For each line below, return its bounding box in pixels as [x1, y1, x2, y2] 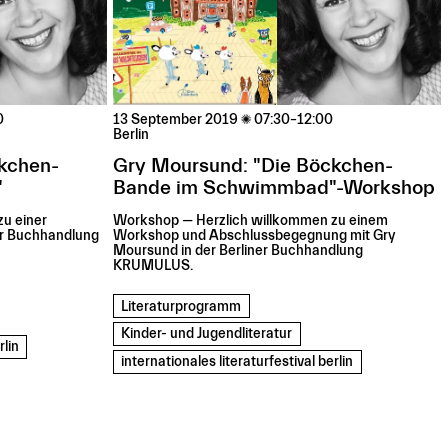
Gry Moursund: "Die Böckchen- [113, 154, 394, 178]
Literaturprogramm [121, 298, 242, 315]
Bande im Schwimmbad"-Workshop [113, 176, 436, 200]
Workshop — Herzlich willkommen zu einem [113, 213, 389, 230]
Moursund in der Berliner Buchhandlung [113, 243, 364, 260]
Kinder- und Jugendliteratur [121, 326, 293, 343]
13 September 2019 [113, 112, 239, 129]
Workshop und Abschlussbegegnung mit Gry [113, 228, 396, 245]
